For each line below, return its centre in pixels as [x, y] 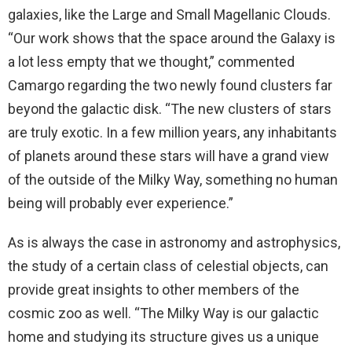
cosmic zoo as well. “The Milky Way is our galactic [163, 313]
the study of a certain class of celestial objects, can [168, 266]
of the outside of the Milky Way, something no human [173, 180]
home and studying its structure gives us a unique [163, 337]
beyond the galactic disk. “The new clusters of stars [170, 109]
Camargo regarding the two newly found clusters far [170, 86]
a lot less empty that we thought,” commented [151, 62]
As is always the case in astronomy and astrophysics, [174, 243]
